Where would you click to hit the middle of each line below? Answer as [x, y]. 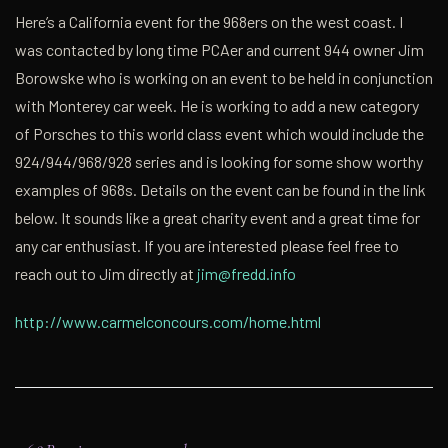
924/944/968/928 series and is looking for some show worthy [219, 161]
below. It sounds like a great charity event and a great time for [217, 217]
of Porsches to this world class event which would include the [219, 133]
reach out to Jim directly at [106, 273]
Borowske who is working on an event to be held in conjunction [224, 77]
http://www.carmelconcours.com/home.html [168, 321]
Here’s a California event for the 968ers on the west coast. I [209, 21]
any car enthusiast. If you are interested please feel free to [207, 245]
